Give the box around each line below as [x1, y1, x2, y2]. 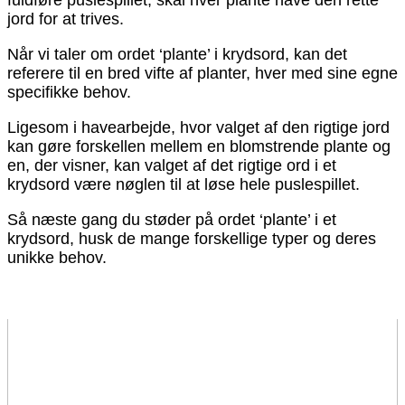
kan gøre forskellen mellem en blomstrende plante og [7, 137, 391, 156]
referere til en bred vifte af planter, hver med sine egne [7, 64, 398, 83]
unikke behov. [7, 249, 107, 268]
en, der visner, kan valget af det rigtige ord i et [7, 156, 336, 175]
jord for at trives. [7, 10, 124, 29]
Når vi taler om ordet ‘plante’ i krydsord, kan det [7, 45, 347, 64]
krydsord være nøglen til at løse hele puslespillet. [7, 175, 360, 194]
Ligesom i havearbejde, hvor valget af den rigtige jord [7, 118, 390, 137]
